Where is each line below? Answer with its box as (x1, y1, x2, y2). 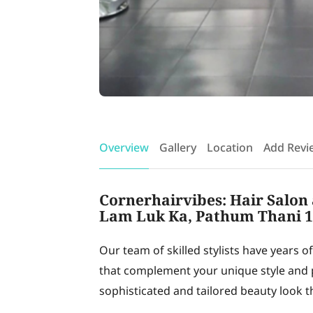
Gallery (159, 140, 196, 156)
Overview (99, 140, 149, 156)
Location (207, 140, 253, 156)
